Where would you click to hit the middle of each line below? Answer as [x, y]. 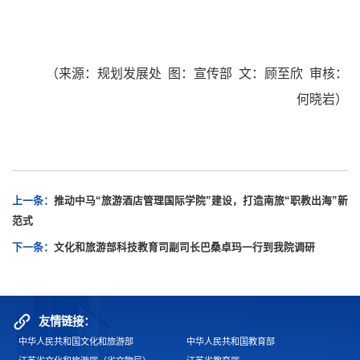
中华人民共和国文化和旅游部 [76, 341]
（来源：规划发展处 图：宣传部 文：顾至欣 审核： [197, 73]
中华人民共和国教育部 [231, 341]
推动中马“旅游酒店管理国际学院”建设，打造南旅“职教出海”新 [201, 200]
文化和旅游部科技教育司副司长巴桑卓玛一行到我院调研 [184, 247]
